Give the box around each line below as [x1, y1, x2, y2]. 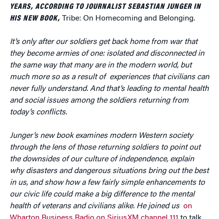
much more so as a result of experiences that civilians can [10, 73, 209, 81]
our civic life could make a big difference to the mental [10, 191, 195, 198]
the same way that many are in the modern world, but [10, 62, 192, 69]
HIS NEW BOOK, [10, 15, 62, 22]
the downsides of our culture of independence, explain [10, 155, 194, 163]
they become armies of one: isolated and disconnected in [10, 50, 204, 58]
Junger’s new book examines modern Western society [10, 132, 193, 140]
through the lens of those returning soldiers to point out [10, 144, 200, 152]
